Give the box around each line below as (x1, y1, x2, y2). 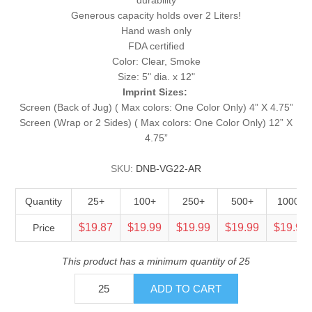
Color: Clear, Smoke (111, 55, 201, 67)
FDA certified (127, 40, 185, 52)
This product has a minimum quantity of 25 (62, 255, 250, 267)
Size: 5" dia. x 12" (117, 70, 195, 82)
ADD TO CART (150, 282, 221, 295)
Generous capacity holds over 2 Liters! (71, 9, 241, 21)
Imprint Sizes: (122, 86, 190, 97)
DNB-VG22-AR (136, 162, 201, 174)
